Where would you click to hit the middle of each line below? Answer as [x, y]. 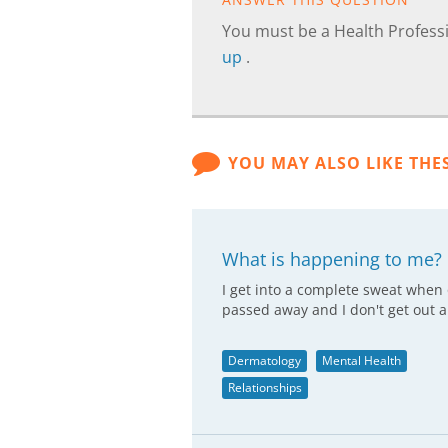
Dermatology [264, 360]
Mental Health [361, 360]
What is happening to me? [332, 259]
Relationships [265, 387]
